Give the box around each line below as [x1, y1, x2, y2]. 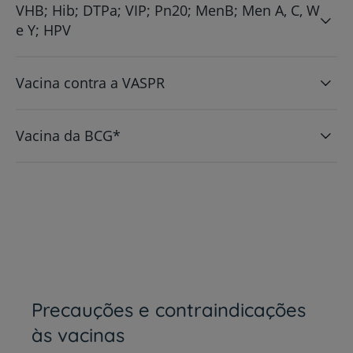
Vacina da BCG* [16, 125, 121, 145]
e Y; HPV [16, 20, 71, 39]
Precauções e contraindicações [32, 297, 306, 321]
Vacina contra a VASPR [16, 72, 165, 92]
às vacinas [32, 322, 124, 347]
